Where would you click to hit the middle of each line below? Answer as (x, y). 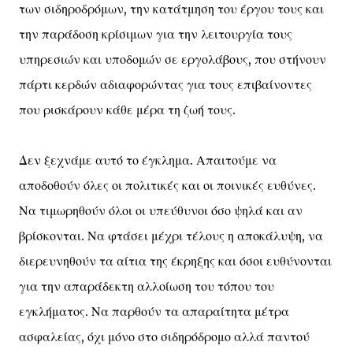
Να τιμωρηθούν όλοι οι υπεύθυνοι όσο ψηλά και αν (161, 210)
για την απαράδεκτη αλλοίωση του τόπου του (147, 286)
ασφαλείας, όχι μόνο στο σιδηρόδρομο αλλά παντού (164, 336)
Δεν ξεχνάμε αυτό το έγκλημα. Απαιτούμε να (148, 160)
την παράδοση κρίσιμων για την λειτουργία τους (156, 34)
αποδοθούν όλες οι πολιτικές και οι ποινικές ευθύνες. (167, 185)
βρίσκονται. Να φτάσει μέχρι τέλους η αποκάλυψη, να (171, 236)
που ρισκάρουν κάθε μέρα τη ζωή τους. (127, 110)
